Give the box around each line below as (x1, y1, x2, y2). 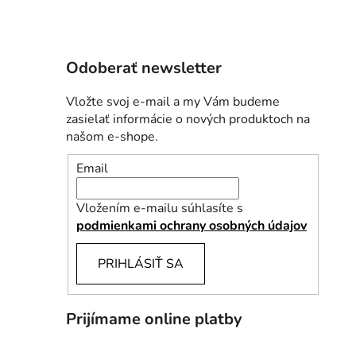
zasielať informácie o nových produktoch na (66, 110, 310, 129)
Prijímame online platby (66, 308, 242, 330)
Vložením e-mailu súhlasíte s (76, 199, 243, 217)
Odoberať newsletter (66, 57, 222, 79)
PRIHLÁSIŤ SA (98, 254, 184, 273)
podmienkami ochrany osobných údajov (76, 216, 307, 234)
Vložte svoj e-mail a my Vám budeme (66, 93, 280, 111)
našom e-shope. (66, 128, 158, 146)
